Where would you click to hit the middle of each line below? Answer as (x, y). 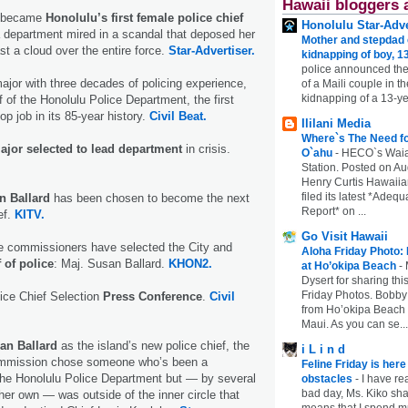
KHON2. (189, 264)
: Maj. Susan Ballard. (109, 264)
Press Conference (153, 297)
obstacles (328, 378)
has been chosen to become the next (152, 199)
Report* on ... (334, 211)
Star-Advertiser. (210, 51)
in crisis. (206, 149)
